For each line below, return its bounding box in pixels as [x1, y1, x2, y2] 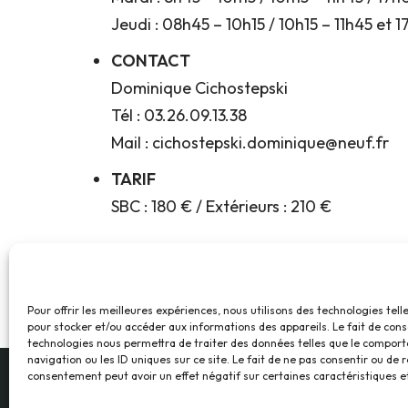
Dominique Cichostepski [111, 76, 288, 98]
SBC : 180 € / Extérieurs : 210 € [111, 195, 331, 217]
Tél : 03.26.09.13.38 [111, 104, 247, 126]
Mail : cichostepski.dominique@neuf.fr [111, 131, 389, 153]
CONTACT [111, 49, 190, 71]
